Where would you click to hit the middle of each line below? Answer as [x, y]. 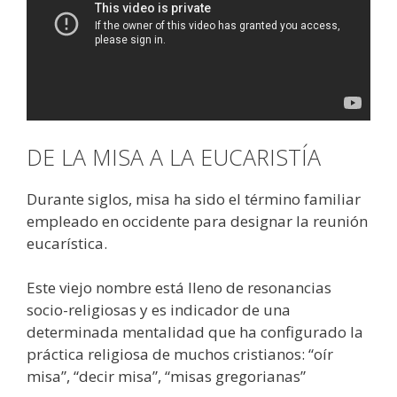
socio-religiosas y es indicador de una [159, 310]
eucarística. [67, 243]
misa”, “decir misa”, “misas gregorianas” [166, 377]
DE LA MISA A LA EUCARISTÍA [174, 156]
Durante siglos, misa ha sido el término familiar [194, 198]
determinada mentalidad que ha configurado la [195, 332]
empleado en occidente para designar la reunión [197, 221]
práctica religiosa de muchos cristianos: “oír [180, 354]
